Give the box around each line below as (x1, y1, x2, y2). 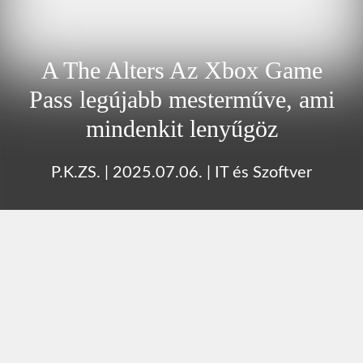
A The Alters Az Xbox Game (41, 56, 322, 83)
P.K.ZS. (51, 164, 100, 181)
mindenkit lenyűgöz (85, 114, 278, 142)
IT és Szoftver (215, 164, 312, 181)
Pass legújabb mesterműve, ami (28, 85, 335, 113)
